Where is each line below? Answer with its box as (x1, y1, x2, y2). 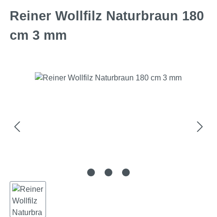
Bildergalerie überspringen (9, 73, 101, 81)
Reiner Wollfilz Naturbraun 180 (10, 8, 204, 23)
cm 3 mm (10, 28, 67, 43)
